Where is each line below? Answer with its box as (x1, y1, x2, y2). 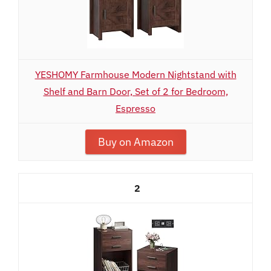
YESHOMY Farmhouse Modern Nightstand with (34, 68, 237, 80)
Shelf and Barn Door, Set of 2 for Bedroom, (43, 85, 228, 97)
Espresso (116, 102, 155, 114)
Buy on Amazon (97, 135, 174, 149)
